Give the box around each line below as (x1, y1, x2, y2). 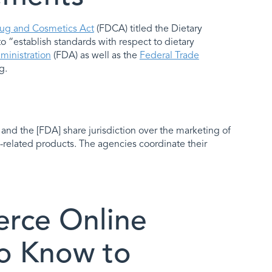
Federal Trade (139, 49, 199, 62)
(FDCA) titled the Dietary (93, 22, 202, 35)
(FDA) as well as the (50, 49, 140, 62)
